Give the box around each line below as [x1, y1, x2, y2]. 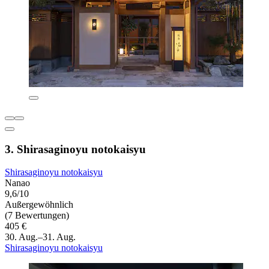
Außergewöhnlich [5, 199, 73, 210]
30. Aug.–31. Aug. [5, 232, 76, 243]
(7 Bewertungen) [5, 210, 69, 221]
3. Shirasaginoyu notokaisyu [5, 142, 146, 156]
